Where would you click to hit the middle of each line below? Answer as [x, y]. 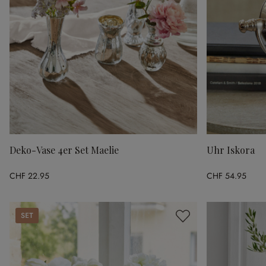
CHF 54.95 [227, 175]
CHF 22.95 [29, 175]
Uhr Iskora [231, 150]
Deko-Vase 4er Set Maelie [64, 150]
